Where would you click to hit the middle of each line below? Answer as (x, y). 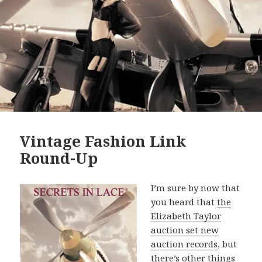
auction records (185, 244)
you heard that (184, 202)
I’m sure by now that (196, 188)
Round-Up (59, 158)
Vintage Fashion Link (103, 141)
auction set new (185, 230)
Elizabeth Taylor (186, 216)
